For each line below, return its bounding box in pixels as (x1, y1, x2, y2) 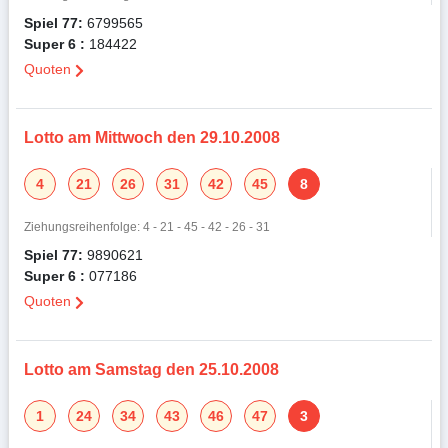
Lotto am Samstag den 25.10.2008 (23, 359, 279, 381)
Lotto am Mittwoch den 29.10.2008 (23, 127, 280, 149)
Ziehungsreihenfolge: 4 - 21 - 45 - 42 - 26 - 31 (23, 219, 270, 235)
